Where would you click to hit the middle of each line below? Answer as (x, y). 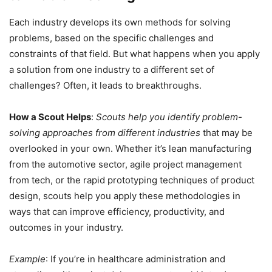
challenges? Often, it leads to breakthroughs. (105, 86)
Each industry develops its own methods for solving (120, 22)
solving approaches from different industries (105, 133)
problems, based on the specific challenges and (111, 38)
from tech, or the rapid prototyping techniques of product (132, 180)
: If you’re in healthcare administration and (135, 259)
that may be (226, 133)
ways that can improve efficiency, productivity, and (117, 212)
